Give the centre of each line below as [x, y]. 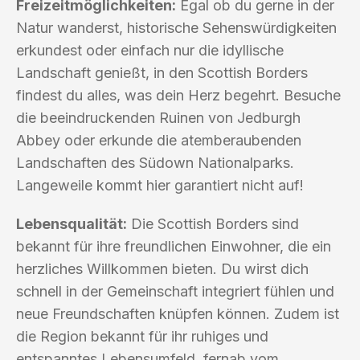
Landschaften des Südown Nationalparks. [155, 162]
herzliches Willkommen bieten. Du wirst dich [162, 268]
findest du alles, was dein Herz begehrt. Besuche [178, 95]
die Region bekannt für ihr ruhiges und [142, 336]
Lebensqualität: [72, 223]
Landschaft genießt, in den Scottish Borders [162, 72]
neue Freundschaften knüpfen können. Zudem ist [178, 313]
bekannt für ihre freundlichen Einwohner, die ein [174, 246]
